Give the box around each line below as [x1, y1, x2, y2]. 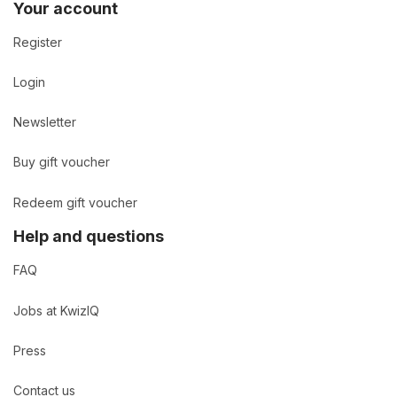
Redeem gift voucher [13, 194, 137, 210]
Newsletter [13, 114, 76, 130]
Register [13, 34, 62, 50]
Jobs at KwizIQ [13, 302, 99, 318]
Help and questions [13, 227, 164, 246]
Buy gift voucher [13, 154, 110, 170]
